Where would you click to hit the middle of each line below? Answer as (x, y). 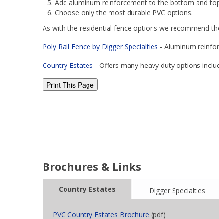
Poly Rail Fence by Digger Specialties (100, 47)
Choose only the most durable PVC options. (124, 12)
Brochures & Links (92, 166)
